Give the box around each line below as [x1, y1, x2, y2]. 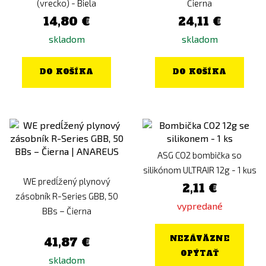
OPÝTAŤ [180, 249, 219, 258]
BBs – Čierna [42, 205, 91, 216]
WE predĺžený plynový [23, 176, 110, 186]
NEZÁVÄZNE [170, 234, 229, 243]
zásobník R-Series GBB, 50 [15, 191, 118, 201]
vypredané [176, 200, 223, 211]
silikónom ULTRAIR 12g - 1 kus [142, 164, 256, 175]
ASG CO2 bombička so [157, 150, 242, 160]
